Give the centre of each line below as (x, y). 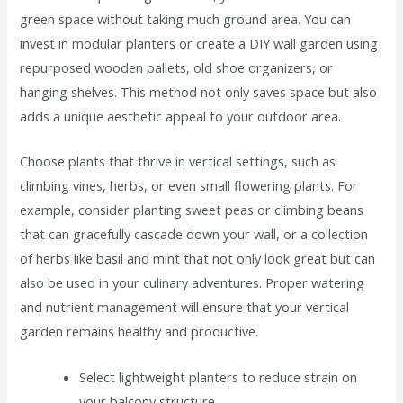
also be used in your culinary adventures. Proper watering (193, 283)
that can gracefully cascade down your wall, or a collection (194, 234)
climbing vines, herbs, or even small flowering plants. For (189, 186)
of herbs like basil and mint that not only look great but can (198, 259)
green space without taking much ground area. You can (186, 18)
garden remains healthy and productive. (139, 331)
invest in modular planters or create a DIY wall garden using (199, 43)
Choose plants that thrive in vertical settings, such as (178, 161)
